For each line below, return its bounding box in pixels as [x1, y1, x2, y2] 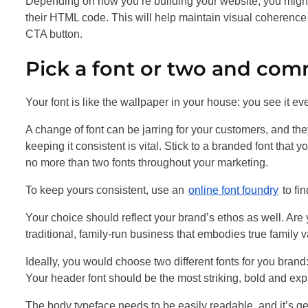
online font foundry [188, 184, 278, 196]
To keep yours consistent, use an [25, 184, 187, 196]
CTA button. [25, 27, 82, 40]
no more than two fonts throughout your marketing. [25, 156, 268, 168]
